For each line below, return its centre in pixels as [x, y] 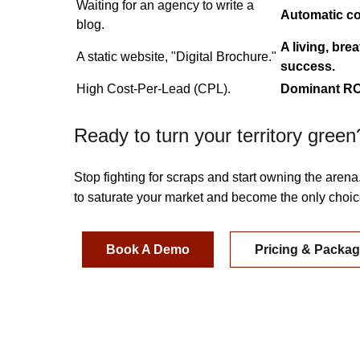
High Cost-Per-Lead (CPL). [153, 89]
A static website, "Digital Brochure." [176, 57]
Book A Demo [148, 249]
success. [308, 67]
